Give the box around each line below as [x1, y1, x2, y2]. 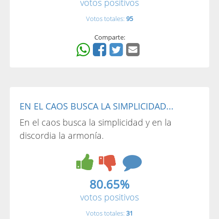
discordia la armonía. [20, 130, 104, 141]
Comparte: [94, 33, 125, 42]
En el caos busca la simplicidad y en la [20, 116, 172, 128]
